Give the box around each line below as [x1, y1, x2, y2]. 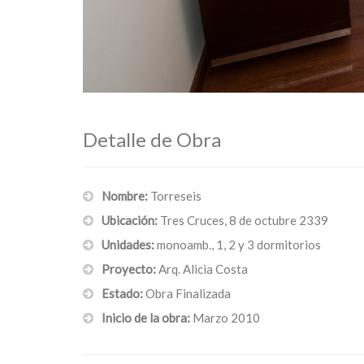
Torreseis [150, 188, 201, 203]
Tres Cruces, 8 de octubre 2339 [160, 213, 328, 227]
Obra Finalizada [145, 286, 231, 301]
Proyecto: [102, 262, 158, 276]
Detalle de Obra [83, 128, 221, 151]
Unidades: [102, 237, 157, 252]
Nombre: [102, 188, 150, 203]
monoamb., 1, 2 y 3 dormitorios [157, 237, 321, 252]
